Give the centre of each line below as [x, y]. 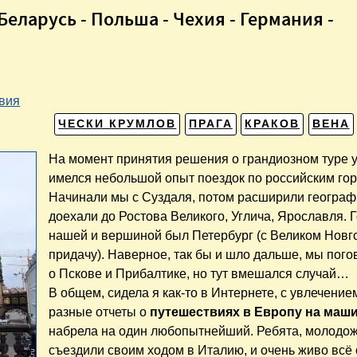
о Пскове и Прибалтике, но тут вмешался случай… [199, 274]
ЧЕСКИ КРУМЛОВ [118, 124]
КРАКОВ [273, 124]
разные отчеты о [100, 312]
